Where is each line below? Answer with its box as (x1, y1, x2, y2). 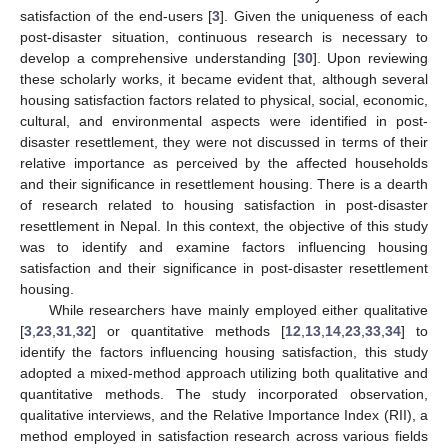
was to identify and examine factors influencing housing (20, 238, 428, 255)
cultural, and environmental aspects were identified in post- (20, 112, 428, 129)
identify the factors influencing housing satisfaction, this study (20, 343, 428, 360)
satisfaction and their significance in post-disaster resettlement (20, 259, 428, 276)
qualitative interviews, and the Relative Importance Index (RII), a (20, 406, 428, 423)
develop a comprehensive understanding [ (20, 49, 297, 66)
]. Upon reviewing (312, 49, 429, 66)
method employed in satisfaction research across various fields (20, 427, 428, 444)
